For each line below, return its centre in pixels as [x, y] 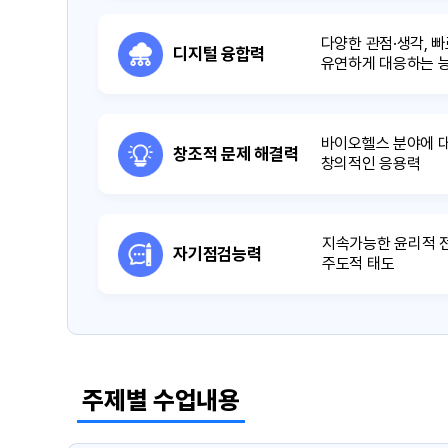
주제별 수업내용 [161, 399]
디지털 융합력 [219, 53]
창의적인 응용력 [370, 163]
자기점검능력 [217, 253]
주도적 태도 [358, 263]
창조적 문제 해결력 [236, 153]
